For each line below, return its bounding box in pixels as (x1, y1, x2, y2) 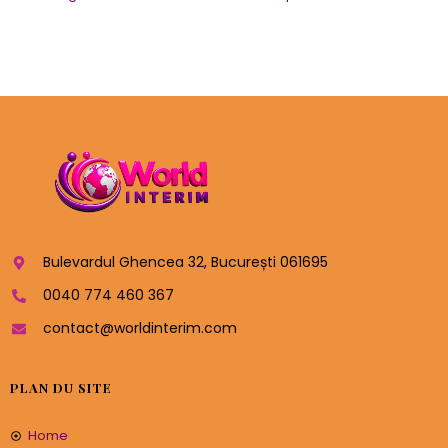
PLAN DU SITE (10, 379, 112, 397)
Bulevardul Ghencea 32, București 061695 (42, 252, 328, 273)
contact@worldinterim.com (42, 318, 237, 339)
